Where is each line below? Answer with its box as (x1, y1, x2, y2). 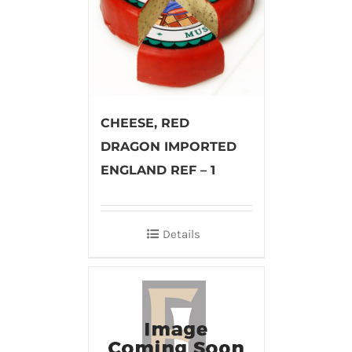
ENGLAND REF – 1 (100, 163, 215, 178)
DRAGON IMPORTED (100, 139, 236, 155)
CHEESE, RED (100, 115, 189, 131)
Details (163, 227, 200, 242)
